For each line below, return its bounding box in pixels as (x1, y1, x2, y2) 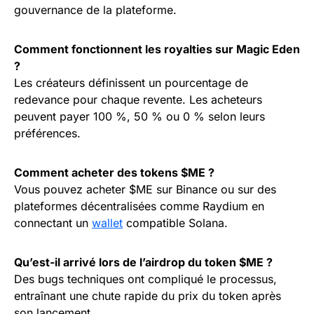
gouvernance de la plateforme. (14, 3, 177, 18)
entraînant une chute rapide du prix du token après (14, 289, 281, 303)
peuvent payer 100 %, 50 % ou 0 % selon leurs (14, 109, 265, 124)
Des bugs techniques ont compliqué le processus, (14, 272, 277, 287)
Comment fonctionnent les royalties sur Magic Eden (14, 42, 300, 57)
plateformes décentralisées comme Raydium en (14, 199, 264, 214)
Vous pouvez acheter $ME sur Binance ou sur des (14, 182, 276, 197)
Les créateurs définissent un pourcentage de (14, 76, 248, 90)
